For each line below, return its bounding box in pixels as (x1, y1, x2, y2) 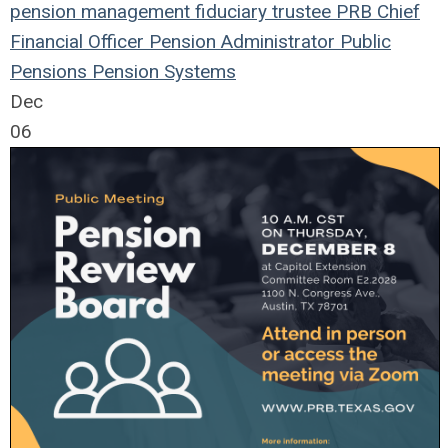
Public (335, 29, 391, 53)
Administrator (216, 29, 335, 53)
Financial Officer (10, 29, 144, 53)
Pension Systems (87, 59, 236, 83)
